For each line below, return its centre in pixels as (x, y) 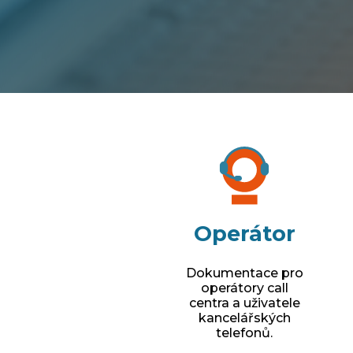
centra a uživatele (244, 303)
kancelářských (244, 318)
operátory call (244, 288)
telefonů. (245, 333)
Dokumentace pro (244, 273)
